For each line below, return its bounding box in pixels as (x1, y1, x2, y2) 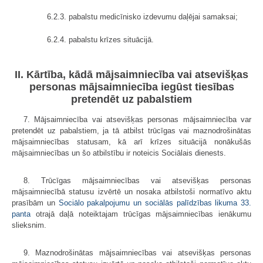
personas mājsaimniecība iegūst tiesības (29, 81, 234, 93)
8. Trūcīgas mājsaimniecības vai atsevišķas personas (23, 176, 251, 186)
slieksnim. (12, 221, 46, 230)
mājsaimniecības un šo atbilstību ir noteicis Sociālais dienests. (12, 149, 226, 158)
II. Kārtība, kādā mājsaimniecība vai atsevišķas (15, 69, 248, 81)
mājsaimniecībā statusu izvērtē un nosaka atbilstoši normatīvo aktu (12, 187, 251, 197)
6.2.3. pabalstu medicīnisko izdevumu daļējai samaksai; (47, 12, 238, 21)
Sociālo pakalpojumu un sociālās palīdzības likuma (58, 198, 238, 208)
